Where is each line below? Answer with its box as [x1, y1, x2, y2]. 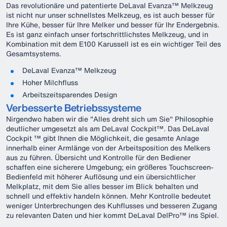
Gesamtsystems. [6, 48, 61, 59]
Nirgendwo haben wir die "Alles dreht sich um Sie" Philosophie [6, 113, 213, 124]
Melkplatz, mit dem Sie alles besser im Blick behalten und [6, 181, 198, 192]
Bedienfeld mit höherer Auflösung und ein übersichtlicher [6, 171, 196, 182]
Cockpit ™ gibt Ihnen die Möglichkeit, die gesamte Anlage [6, 133, 199, 143]
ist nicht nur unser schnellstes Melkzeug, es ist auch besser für [6, 10, 214, 20]
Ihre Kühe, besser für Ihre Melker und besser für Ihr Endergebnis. [6, 19, 219, 30]
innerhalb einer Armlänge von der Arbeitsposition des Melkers [6, 142, 210, 153]
